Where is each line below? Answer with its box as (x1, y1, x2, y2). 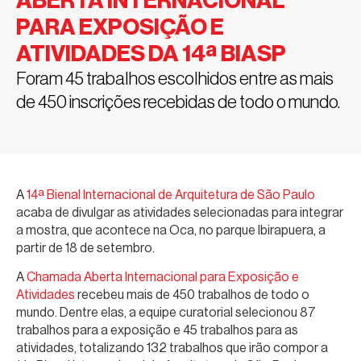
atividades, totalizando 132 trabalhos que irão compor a (16, 340, 328, 356)
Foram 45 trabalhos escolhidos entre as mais (16, 68, 334, 89)
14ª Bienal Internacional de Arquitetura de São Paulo (27, 186, 315, 202)
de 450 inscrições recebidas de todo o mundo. (16, 91, 340, 112)
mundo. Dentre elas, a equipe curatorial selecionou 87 (16, 305, 316, 321)
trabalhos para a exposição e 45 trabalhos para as (16, 322, 298, 338)
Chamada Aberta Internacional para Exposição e (27, 269, 299, 285)
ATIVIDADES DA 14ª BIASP (16, 39, 286, 67)
